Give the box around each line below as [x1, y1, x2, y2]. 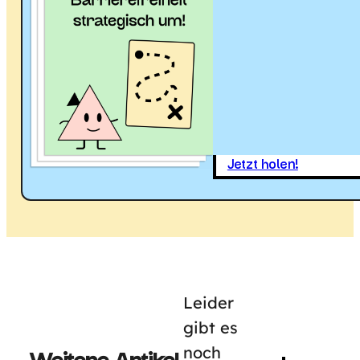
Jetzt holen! [227, 158, 298, 172]
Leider [182, 292, 234, 313]
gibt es [182, 317, 238, 338]
